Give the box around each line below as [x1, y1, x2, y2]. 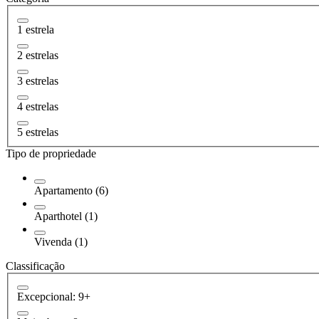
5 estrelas [17, 125, 58, 138]
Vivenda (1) [34, 235, 88, 248]
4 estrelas [17, 100, 58, 113]
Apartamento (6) [34, 184, 108, 197]
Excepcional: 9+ [17, 291, 90, 303]
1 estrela [17, 23, 54, 36]
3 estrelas [17, 74, 58, 87]
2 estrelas [17, 48, 58, 61]
